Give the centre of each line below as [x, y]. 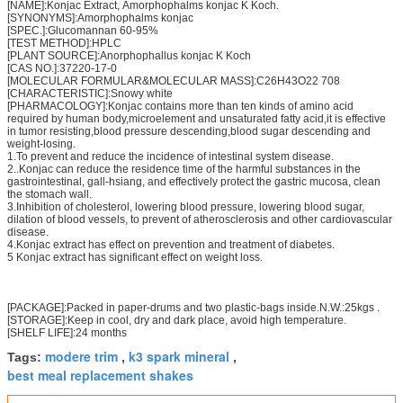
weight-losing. [41, 143]
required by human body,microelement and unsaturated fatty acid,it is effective [197, 118]
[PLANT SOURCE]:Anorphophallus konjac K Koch [129, 55]
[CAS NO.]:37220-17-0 [62, 68]
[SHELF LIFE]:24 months [67, 332]
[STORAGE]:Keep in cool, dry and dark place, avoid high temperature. [177, 320]
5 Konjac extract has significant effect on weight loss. [136, 257]
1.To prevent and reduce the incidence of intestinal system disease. [170, 156]
